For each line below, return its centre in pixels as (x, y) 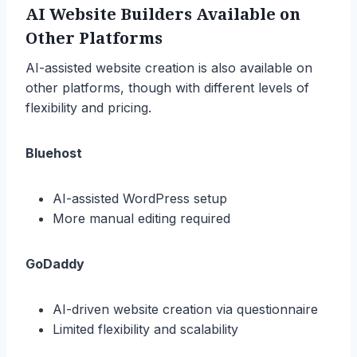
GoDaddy (55, 263)
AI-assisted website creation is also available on (169, 67)
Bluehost (54, 153)
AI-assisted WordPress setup (140, 198)
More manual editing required (141, 218)
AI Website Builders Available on (163, 14)
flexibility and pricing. (88, 107)
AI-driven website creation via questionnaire (185, 309)
